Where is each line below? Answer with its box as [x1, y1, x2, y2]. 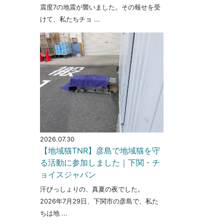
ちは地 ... [40, 209, 67, 217]
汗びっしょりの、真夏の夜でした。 [40, 185, 148, 193]
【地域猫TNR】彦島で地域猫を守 [40, 145, 160, 155]
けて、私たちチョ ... [40, 15, 100, 23]
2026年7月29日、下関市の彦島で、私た [40, 197, 158, 205]
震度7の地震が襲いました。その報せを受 [40, 3, 160, 11]
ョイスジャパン [40, 169, 96, 179]
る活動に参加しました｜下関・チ [40, 157, 160, 167]
